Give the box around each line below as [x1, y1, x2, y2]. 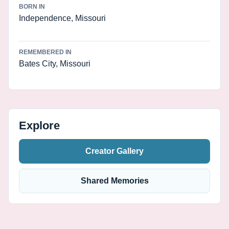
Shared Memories [80, 176, 149, 185]
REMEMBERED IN [19, 49, 72, 56]
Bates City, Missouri [19, 59, 90, 68]
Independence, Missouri [19, 14, 106, 22]
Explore [19, 119, 60, 132]
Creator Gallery [85, 147, 144, 155]
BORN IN [19, 3, 45, 10]
